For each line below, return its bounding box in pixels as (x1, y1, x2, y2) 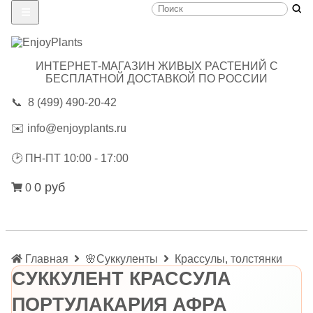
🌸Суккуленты (85, 252, 158, 265)
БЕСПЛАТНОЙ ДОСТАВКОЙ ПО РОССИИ (45, 72, 268, 85)
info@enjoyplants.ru (27, 122, 126, 134)
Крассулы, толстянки (175, 252, 282, 265)
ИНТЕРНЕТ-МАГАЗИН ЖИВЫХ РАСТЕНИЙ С (35, 59, 278, 72)
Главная (25, 252, 68, 265)
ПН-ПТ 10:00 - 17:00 (22, 152, 129, 164)
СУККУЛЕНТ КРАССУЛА (12, 268, 231, 289)
